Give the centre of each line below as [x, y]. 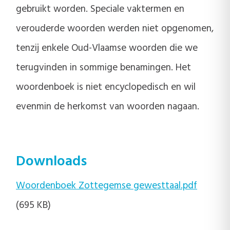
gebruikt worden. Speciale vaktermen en [100, 9]
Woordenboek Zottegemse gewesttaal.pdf [107, 186]
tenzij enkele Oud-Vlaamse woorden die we [107, 48]
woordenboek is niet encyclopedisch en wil [106, 87]
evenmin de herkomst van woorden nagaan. [108, 107]
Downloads [51, 161]
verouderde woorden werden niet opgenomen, [115, 28]
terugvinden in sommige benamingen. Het [103, 68]
